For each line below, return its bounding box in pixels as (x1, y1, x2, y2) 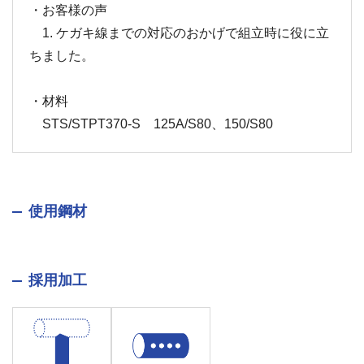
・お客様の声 (29, 3, 107, 17)
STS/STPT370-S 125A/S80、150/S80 (29, 117, 273, 131)
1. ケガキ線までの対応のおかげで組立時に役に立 (29, 26, 329, 40)
